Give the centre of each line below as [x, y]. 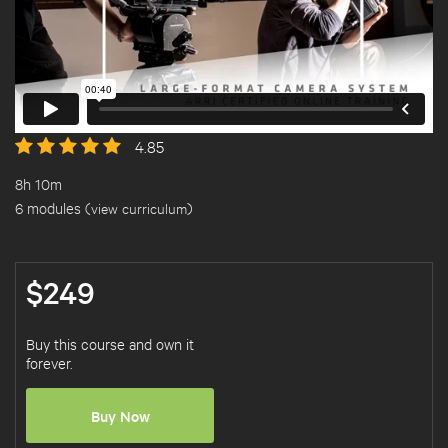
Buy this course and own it [110, 344]
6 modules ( [53, 207]
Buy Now [120, 416]
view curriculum [139, 207]
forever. [49, 363]
